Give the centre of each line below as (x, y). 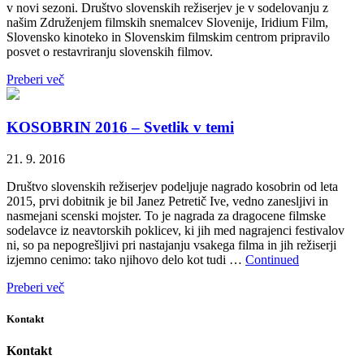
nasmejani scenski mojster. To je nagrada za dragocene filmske (166, 215)
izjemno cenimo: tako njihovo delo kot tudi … (126, 259)
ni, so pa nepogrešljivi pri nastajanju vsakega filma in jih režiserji (171, 245)
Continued (272, 259)
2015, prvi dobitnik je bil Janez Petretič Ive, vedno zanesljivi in (167, 201)
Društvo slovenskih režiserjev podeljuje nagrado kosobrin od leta (172, 186)
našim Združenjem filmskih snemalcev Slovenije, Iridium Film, (167, 23)
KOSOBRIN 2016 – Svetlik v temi (120, 127)
